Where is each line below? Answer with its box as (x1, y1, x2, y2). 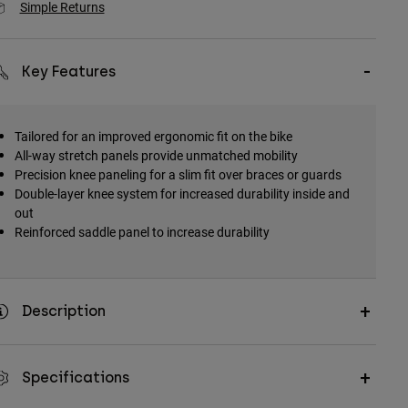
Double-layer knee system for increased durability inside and (14, 185, 350, 203)
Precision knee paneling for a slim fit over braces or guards (14, 166, 342, 184)
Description (21, 302, 106, 321)
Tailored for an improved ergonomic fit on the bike (14, 127, 292, 146)
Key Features (21, 63, 116, 81)
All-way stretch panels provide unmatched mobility (14, 147, 298, 165)
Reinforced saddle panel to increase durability (14, 223, 270, 241)
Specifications (21, 369, 129, 387)
